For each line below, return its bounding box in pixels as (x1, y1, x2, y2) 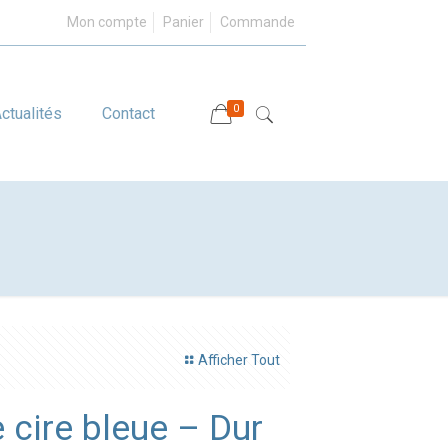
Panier (163, 14, 205, 30)
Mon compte (67, 14, 148, 30)
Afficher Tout (198, 352, 281, 368)
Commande (220, 14, 296, 30)
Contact (102, 103, 156, 123)
